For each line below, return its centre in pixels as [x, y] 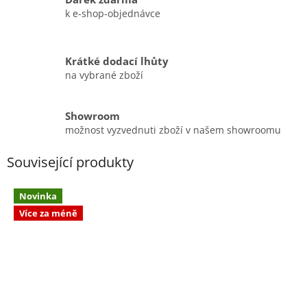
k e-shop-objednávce [113, 13]
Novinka [38, 196]
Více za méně [48, 213]
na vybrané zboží [104, 75]
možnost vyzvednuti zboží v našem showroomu [173, 130]
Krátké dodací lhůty [117, 61]
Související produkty [70, 162]
